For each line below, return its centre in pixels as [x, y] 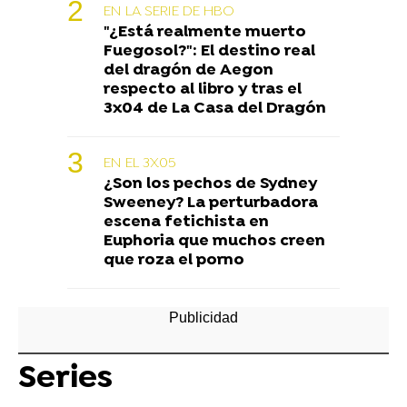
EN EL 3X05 [140, 164]
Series [65, 379]
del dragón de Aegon [189, 71]
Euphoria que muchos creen [214, 242]
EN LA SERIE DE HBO [169, 12]
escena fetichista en [186, 223]
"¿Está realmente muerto [205, 33]
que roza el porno [174, 261]
